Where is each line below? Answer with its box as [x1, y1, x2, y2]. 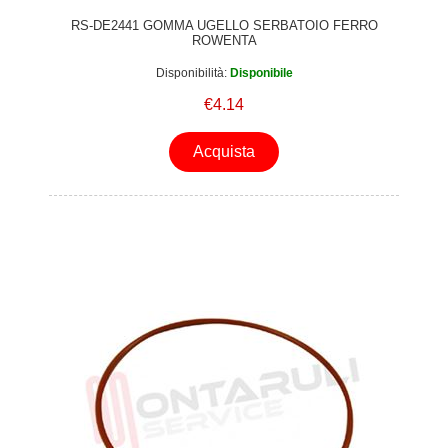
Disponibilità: [155, 65, 227, 80]
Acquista [193, 143, 255, 161]
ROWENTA [191, 33, 257, 49]
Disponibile [229, 65, 293, 80]
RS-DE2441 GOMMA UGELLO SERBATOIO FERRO [70, 18, 378, 34]
